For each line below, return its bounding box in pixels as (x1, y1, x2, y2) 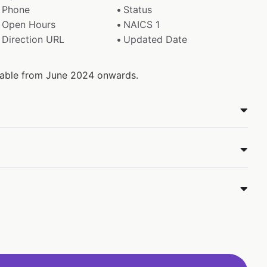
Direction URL (1, 33, 64, 45)
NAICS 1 (123, 18, 160, 30)
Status (123, 3, 153, 15)
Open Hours (1, 18, 55, 30)
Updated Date (123, 33, 188, 45)
